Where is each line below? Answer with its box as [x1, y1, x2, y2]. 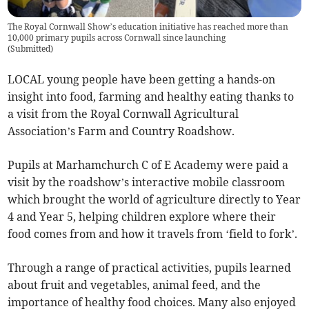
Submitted [10, 43, 51, 54]
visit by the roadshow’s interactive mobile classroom [8, 175, 286, 190]
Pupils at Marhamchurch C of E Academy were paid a [8, 158, 289, 172]
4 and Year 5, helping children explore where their [8, 210, 277, 224]
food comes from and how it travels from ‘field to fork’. [8, 227, 298, 241]
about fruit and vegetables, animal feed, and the [8, 278, 261, 292]
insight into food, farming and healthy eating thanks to [8, 90, 295, 104]
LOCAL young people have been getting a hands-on [8, 72, 276, 87]
